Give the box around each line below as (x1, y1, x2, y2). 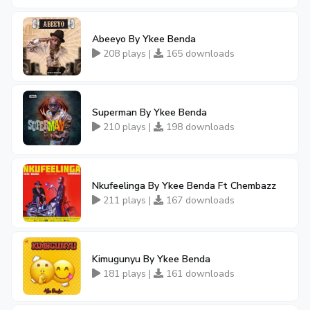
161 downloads (163, 267, 235, 280)
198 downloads (163, 120, 235, 134)
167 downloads (163, 194, 235, 207)
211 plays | (100, 194, 154, 207)
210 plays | (100, 120, 154, 134)
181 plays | (100, 267, 154, 280)
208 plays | (100, 47, 154, 60)
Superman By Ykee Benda (92, 106, 207, 119)
